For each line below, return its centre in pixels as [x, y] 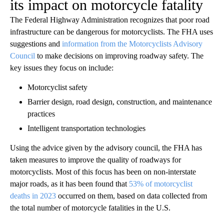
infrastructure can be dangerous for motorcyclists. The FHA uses [111, 32]
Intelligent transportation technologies [86, 128]
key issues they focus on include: [62, 68]
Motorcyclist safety [57, 87]
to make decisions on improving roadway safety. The [119, 56]
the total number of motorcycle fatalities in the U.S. [90, 208]
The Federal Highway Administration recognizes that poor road [110, 20]
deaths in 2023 [33, 196]
